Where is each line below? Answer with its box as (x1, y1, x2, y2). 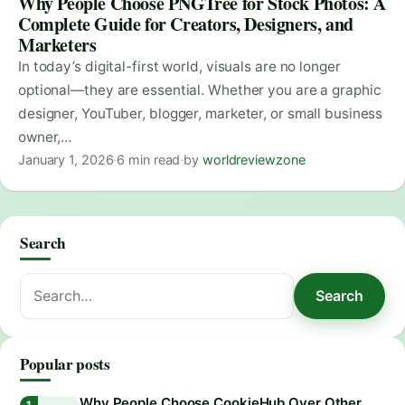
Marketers (18, 31, 97, 58)
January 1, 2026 (18, 151, 114, 167)
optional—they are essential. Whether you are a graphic (18, 80, 381, 99)
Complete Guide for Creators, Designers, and (18, 10, 353, 37)
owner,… (18, 127, 73, 146)
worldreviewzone (202, 151, 306, 167)
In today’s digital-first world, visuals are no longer (18, 57, 341, 75)
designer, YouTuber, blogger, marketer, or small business (18, 104, 383, 122)
